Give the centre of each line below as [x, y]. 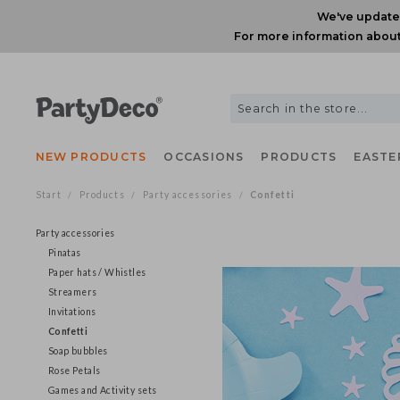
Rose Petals [78, 390]
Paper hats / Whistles [102, 287]
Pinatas [68, 266]
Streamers [76, 308]
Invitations [76, 328]
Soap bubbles [82, 370]
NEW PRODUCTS [96, 165]
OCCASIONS [214, 165]
